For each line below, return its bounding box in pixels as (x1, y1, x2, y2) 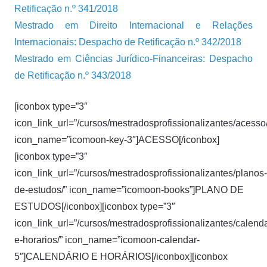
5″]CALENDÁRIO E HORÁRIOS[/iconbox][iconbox (14, 252, 228, 262)
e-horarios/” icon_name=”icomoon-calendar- (14, 235, 200, 245)
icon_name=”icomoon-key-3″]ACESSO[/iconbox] (14, 135, 219, 145)
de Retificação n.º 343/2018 (14, 70, 131, 80)
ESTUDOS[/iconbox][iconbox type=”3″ (14, 201, 175, 212)
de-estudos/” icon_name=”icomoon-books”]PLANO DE (14, 185, 244, 195)
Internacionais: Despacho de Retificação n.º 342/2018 (14, 37, 241, 47)
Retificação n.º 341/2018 (14, 4, 118, 14)
